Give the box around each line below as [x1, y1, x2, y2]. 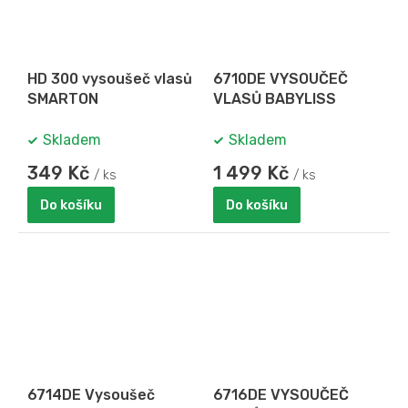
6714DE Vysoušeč [27, 386, 155, 404]
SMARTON [27, 89, 98, 107]
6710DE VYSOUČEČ [213, 69, 348, 87]
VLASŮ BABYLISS [213, 89, 336, 107]
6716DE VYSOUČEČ [213, 386, 349, 404]
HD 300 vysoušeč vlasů [27, 69, 192, 87]
